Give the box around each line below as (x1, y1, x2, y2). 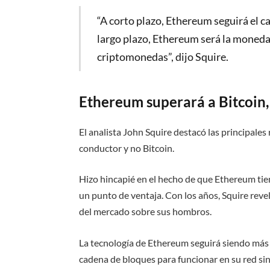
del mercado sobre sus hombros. (79, 206, 212, 218)
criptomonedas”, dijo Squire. (97, 49, 229, 63)
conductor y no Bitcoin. (79, 142, 175, 154)
